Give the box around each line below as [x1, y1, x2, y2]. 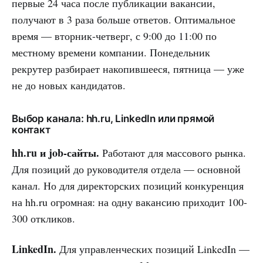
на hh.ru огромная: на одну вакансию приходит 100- [12, 194, 247, 209]
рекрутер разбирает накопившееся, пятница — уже [12, 61, 244, 76]
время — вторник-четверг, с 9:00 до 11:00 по [12, 28, 217, 43]
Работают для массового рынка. [99, 145, 246, 160]
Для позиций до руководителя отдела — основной [12, 161, 241, 176]
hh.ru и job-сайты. [12, 144, 99, 160]
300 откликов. [12, 211, 75, 225]
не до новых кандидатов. [12, 77, 126, 92]
